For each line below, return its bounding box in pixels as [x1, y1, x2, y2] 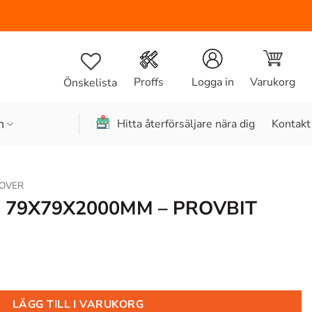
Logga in [191, 75, 234, 91]
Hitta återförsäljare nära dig [117, 116, 255, 132]
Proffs [133, 75, 164, 91]
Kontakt [272, 116, 311, 132]
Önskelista [63, 75, 117, 91]
